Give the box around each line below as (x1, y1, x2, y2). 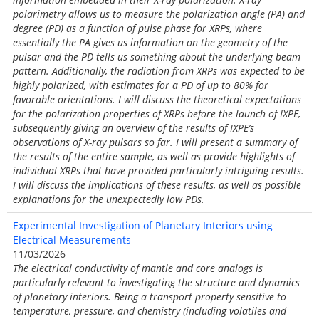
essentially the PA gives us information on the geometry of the (13, 36, 288, 49)
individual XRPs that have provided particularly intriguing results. (13, 164, 304, 177)
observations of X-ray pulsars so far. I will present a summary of (13, 135, 298, 149)
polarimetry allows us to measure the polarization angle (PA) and (13, 7, 305, 21)
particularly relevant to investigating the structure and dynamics (13, 276, 300, 289)
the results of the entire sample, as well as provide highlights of (13, 150, 295, 163)
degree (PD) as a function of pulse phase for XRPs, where (13, 21, 262, 35)
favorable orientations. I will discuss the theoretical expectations (13, 93, 301, 106)
